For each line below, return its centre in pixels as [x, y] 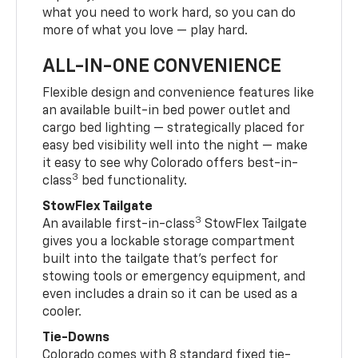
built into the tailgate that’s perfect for [161, 259]
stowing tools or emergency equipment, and [174, 277]
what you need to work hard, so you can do [169, 13]
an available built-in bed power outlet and [167, 111]
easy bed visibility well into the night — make [175, 146]
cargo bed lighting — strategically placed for [174, 128]
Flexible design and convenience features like [179, 93]
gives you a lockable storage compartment [169, 242]
